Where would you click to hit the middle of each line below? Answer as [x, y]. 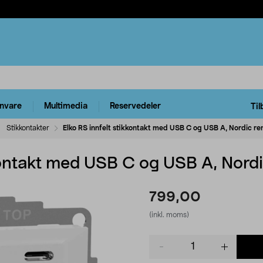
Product [164, 240]
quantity [165, 252]
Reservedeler [135, 107]
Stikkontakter [28, 128]
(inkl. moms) [169, 215]
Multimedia [66, 107]
